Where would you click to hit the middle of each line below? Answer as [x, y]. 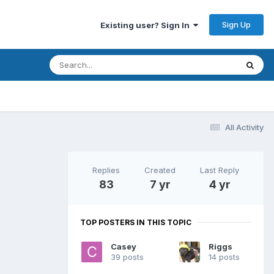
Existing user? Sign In [147, 25]
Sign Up [236, 24]
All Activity [244, 127]
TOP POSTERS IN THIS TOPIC [136, 222]
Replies [106, 170]
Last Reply [220, 170]
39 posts [127, 257]
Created [160, 170]
